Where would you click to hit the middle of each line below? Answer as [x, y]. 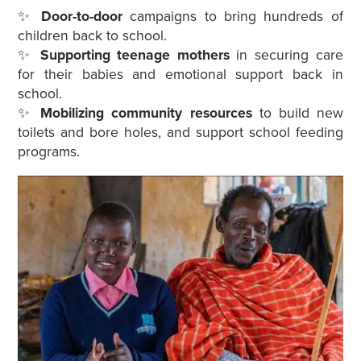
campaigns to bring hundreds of [237, 16]
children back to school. [93, 35]
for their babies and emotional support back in [180, 74]
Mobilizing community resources [146, 113]
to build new [297, 113]
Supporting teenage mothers [135, 55]
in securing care [286, 55]
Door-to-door [86, 16]
